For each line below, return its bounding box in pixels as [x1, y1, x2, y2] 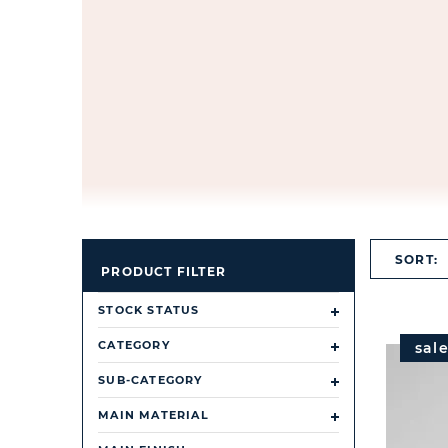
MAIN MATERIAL [98, 408, 209, 422]
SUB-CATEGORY [98, 373, 203, 387]
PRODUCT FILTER [101, 264, 227, 279]
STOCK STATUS [98, 303, 200, 317]
